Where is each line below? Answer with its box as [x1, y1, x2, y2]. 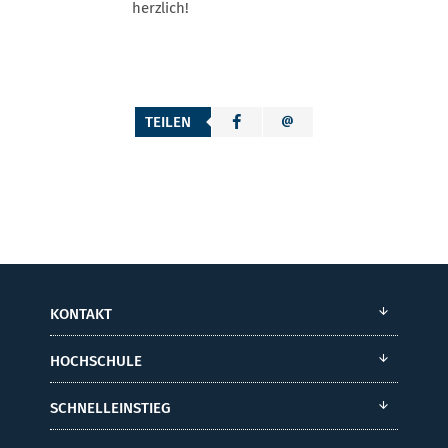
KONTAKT [50, 304, 112, 323]
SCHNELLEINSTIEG [50, 398, 171, 417]
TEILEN [145, 112, 191, 131]
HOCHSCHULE [50, 351, 142, 370]
